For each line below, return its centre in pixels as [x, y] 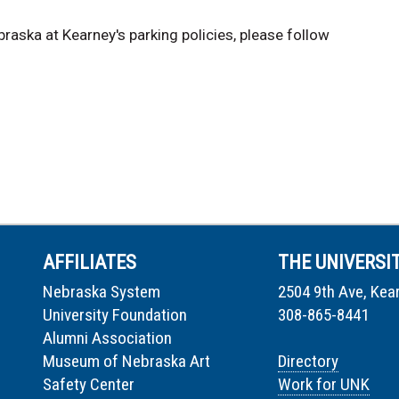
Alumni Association [107, 338]
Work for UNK [324, 385]
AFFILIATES [90, 263]
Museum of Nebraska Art [126, 362]
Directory [308, 362]
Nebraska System [102, 292]
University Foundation [115, 315]
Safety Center [89, 385]
